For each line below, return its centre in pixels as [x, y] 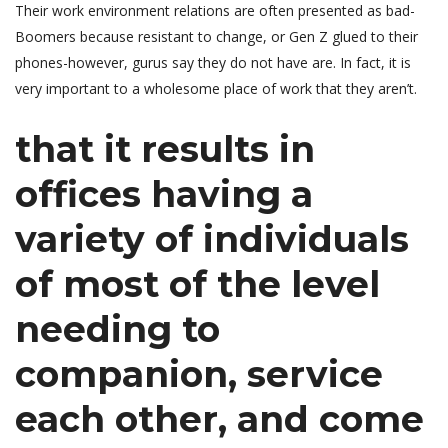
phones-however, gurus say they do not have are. [175, 63]
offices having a [164, 194]
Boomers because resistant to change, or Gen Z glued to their [216, 37]
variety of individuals [212, 239]
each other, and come [219, 419]
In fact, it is [373, 63]
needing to [117, 329]
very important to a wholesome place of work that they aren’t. [216, 89]
